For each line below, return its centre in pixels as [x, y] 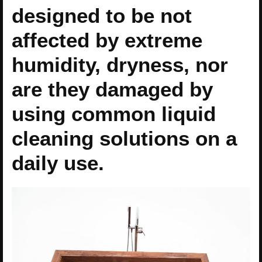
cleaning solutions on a [124, 138]
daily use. [58, 163]
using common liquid [114, 113]
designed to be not [102, 15]
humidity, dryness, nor [120, 64]
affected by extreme [107, 40]
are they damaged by [112, 89]
